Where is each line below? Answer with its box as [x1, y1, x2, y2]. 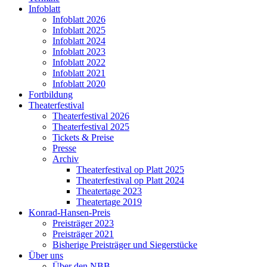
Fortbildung [29, 89, 73, 100]
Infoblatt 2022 [52, 57, 105, 68]
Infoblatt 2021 [52, 68, 105, 79]
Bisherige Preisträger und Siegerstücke [52, 240, 197, 250]
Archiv [52, 154, 79, 164]
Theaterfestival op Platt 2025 [76, 164, 184, 175]
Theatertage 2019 [76, 197, 142, 207]
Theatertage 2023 [76, 186, 142, 197]
